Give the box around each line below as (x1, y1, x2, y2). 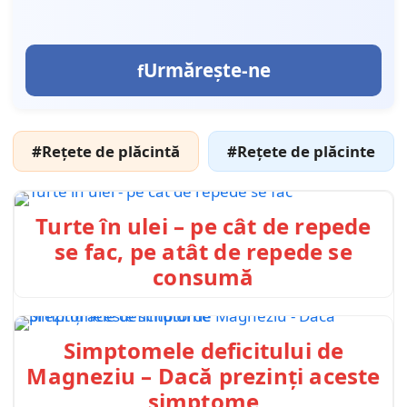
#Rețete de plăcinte (227, 141, 375, 163)
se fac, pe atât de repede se (55, 236, 352, 267)
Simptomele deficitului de (63, 334, 344, 365)
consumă (153, 262, 254, 293)
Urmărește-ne (143, 57, 271, 84)
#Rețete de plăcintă (32, 141, 180, 163)
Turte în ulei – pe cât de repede (35, 211, 372, 242)
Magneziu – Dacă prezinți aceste (26, 360, 381, 391)
